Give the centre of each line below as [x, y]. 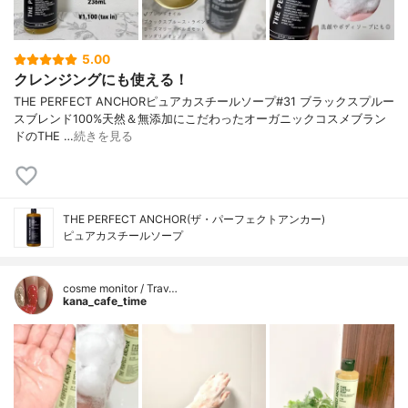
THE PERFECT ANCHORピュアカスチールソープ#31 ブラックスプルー [204, 102]
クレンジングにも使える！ [101, 80]
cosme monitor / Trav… [120, 289]
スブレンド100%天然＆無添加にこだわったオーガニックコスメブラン [200, 119]
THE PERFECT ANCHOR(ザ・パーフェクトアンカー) [194, 219]
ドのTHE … [44, 137]
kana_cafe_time [105, 301]
